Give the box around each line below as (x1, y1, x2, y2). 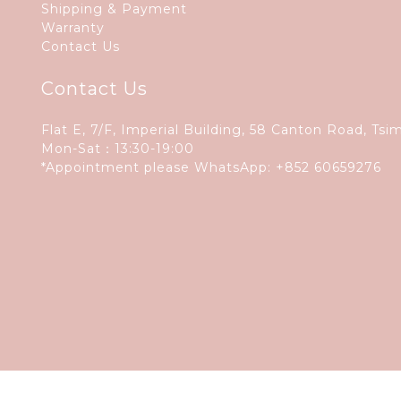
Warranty (41, 20, 105, 37)
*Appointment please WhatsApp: (41, 159, 276, 176)
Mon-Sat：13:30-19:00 (41, 141, 199, 158)
